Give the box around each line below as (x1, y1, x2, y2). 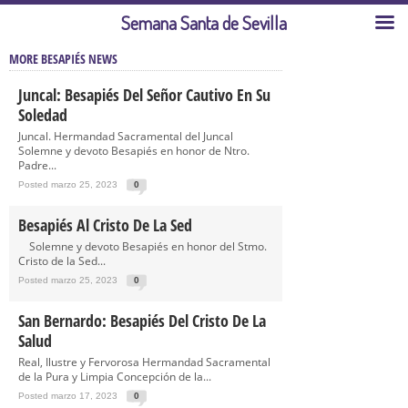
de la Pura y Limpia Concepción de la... (18, 369, 211, 384)
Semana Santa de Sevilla (121, 11, 287, 35)
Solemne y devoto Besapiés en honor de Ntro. (18, 143, 250, 158)
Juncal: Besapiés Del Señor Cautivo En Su (18, 84, 270, 106)
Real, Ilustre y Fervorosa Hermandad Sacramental (18, 354, 270, 370)
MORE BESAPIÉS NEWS (9, 50, 117, 67)
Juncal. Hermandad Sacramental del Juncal (18, 128, 233, 144)
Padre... (18, 158, 56, 173)
